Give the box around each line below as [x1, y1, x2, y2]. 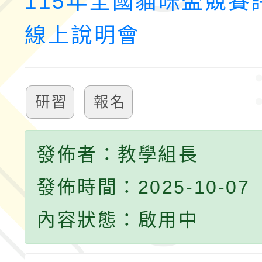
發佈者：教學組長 [37, 144, 199, 166]
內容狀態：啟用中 [37, 209, 199, 231]
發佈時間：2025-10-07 [37, 177, 250, 198]
